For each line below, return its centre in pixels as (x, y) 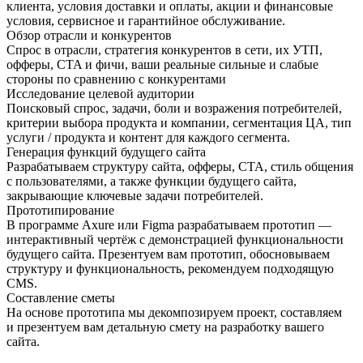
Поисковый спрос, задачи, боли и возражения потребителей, (174, 108)
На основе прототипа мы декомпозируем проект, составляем (174, 312)
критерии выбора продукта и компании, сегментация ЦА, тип (179, 122)
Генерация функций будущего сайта (106, 152)
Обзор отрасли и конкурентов (89, 35)
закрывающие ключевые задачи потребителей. (135, 195)
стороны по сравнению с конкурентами (116, 79)
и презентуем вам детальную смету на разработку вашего (165, 327)
